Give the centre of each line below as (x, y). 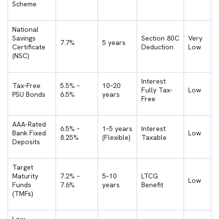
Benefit (152, 185)
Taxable (154, 137)
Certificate (29, 47)
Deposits (26, 142)
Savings (24, 38)
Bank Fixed (29, 133)
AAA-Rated (29, 124)
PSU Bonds (29, 94)
